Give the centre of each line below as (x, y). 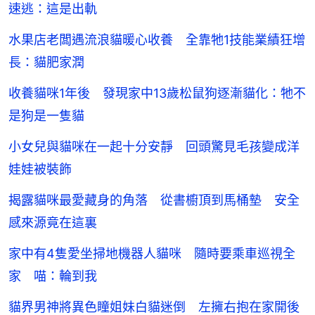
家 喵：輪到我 (53, 276)
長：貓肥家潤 (46, 63)
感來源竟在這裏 (53, 223)
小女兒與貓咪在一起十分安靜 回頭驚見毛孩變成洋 (154, 147)
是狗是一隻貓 (46, 116)
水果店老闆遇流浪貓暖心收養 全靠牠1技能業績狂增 (157, 40)
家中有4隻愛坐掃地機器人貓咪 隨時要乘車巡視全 (152, 254)
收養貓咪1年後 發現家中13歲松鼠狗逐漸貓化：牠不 (157, 94)
